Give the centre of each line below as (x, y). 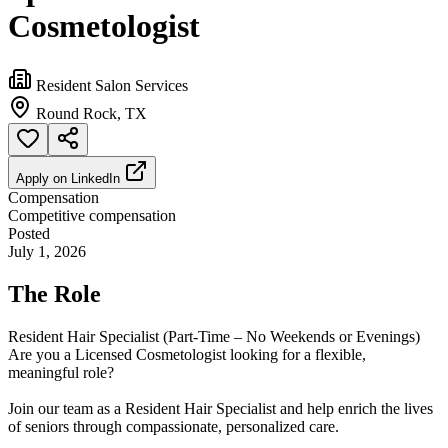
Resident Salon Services (112, 85)
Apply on (43, 178)
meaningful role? (61, 372)
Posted (29, 233)
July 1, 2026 (47, 251)
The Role (54, 293)
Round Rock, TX (91, 113)
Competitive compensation (92, 215)
